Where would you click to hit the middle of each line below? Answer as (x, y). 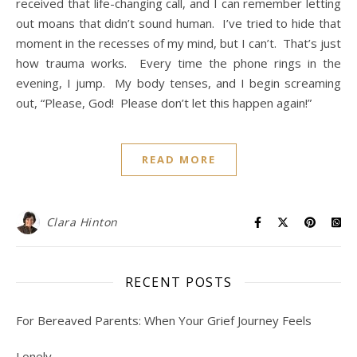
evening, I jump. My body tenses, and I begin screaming (178, 83)
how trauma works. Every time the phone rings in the (178, 63)
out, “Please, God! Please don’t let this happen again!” (177, 103)
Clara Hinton (82, 222)
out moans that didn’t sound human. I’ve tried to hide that (178, 23)
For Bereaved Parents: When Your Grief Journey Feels (164, 320)
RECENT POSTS (178, 282)
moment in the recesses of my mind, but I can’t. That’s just (178, 43)
